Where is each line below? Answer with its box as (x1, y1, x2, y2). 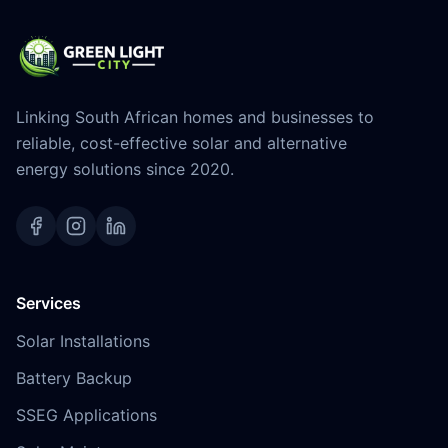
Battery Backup (16, 368, 132, 388)
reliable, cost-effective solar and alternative (16, 133, 347, 153)
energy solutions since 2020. (16, 159, 234, 179)
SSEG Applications (16, 405, 157, 425)
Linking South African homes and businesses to (16, 107, 374, 127)
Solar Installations (16, 331, 150, 351)
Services (16, 293, 81, 313)
